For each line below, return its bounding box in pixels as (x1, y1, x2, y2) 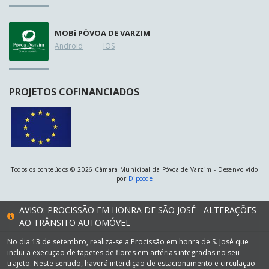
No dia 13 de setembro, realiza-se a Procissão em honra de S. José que (7, 236, 249, 247)
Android (55, 40, 83, 51)
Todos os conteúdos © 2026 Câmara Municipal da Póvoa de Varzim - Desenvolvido (11, 165, 258, 174)
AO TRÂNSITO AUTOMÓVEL (19, 216, 130, 228)
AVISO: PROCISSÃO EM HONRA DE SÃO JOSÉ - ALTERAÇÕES (19, 204, 256, 216)
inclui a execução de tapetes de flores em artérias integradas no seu (7, 247, 240, 258)
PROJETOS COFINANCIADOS (9, 85, 139, 98)
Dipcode (128, 174, 153, 183)
